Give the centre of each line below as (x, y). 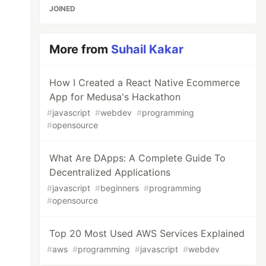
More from (80, 49)
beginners (120, 188)
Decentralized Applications (110, 172)
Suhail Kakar (148, 49)
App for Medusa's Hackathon (115, 97)
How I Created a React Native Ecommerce (145, 83)
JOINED (63, 9)
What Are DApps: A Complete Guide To (138, 158)
